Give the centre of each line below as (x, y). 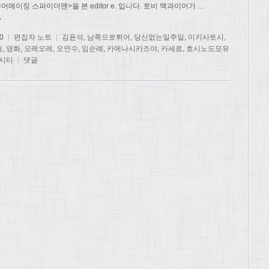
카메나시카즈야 (132, 48)
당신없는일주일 (159, 37)
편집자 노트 (33, 37)
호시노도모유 (208, 48)
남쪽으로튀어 (109, 37)
